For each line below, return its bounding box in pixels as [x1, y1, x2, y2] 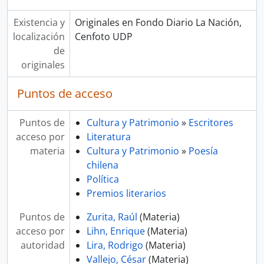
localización [12, 30, 65, 43]
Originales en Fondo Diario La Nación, [74, 16, 242, 29]
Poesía [188, 144, 218, 157]
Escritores [188, 116, 233, 129]
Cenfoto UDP [74, 30, 133, 43]
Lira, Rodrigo [86, 239, 143, 252]
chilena [86, 159, 118, 171]
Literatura [86, 130, 131, 143]
